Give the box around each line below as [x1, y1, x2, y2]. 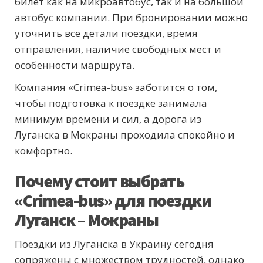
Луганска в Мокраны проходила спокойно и [15, 128, 235, 142]
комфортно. [15, 144, 72, 158]
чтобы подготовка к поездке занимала [15, 96, 207, 110]
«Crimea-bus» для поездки [15, 189, 211, 212]
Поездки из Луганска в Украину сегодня [15, 237, 214, 251]
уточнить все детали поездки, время [15, 26, 198, 41]
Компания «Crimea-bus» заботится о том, [15, 80, 217, 95]
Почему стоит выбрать [15, 170, 184, 193]
